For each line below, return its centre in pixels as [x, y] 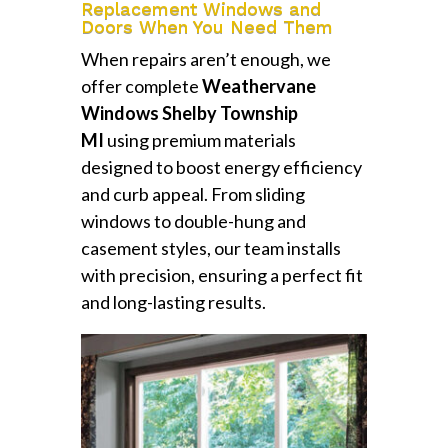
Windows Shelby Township [189, 113]
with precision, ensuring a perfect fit [221, 275]
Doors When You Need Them [206, 27]
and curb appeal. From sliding [192, 194]
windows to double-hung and [193, 221]
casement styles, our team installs [210, 248]
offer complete [141, 86]
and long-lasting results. [173, 302]
